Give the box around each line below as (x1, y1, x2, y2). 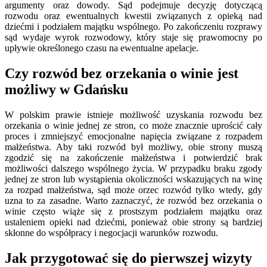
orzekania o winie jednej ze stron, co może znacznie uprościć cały (5, 120, 262, 131)
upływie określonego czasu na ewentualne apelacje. (5, 43, 198, 54)
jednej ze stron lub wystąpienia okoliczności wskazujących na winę (5, 174, 262, 185)
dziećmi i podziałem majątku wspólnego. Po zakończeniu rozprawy (5, 21, 262, 32)
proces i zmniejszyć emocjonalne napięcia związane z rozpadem (5, 131, 262, 142)
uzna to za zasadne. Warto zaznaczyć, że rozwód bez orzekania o (5, 195, 262, 206)
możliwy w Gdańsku (5, 82, 128, 98)
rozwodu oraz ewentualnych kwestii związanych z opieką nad (5, 11, 262, 21)
